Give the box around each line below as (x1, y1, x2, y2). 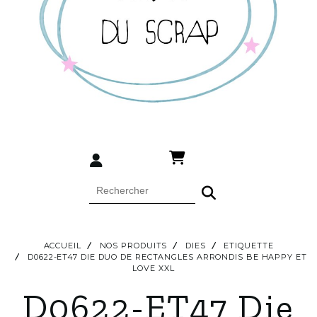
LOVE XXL (132, 263, 178, 273)
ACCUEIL (43, 240, 81, 250)
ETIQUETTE (224, 240, 274, 250)
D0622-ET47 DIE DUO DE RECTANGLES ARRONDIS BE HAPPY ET (28, 251, 307, 262)
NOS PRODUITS (99, 240, 168, 250)
